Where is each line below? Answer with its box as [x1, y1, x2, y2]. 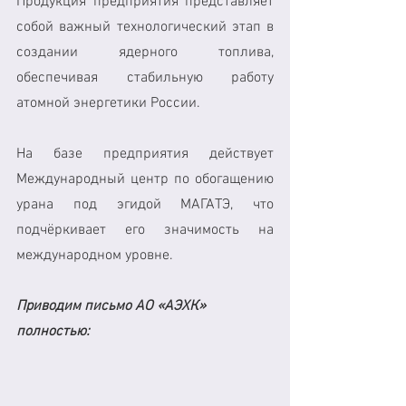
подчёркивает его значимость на [16, 220, 274, 239]
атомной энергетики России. [16, 93, 200, 112]
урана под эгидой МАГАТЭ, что [16, 195, 274, 214]
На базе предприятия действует [16, 144, 274, 163]
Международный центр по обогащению [16, 169, 274, 188]
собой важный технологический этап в [16, 17, 274, 36]
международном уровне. [16, 246, 173, 265]
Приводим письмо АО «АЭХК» [16, 296, 209, 315]
